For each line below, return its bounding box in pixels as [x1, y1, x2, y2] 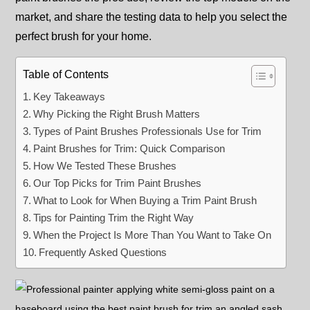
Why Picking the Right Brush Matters [33, 108, 201, 120]
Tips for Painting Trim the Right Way [33, 212, 194, 224]
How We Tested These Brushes [33, 160, 177, 172]
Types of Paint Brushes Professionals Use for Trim [33, 125, 262, 137]
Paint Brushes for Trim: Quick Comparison [33, 143, 226, 154]
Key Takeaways [33, 91, 106, 102]
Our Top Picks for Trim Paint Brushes [33, 177, 202, 189]
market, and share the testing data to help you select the [15, 11, 287, 23]
